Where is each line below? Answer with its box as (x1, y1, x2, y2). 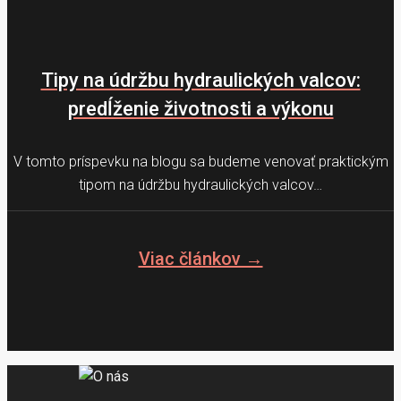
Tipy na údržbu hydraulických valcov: (40, 69, 361, 92)
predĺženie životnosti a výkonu (67, 98, 334, 121)
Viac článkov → (138, 248, 263, 270)
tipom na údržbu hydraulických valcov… (79, 175, 322, 193)
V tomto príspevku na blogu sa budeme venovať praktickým (13, 152, 388, 170)
